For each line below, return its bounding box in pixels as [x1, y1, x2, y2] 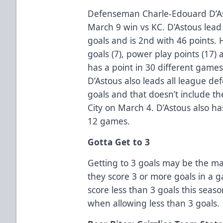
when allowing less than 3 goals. [88, 197, 220, 209]
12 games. [88, 114, 130, 127]
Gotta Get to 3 [88, 135, 150, 148]
